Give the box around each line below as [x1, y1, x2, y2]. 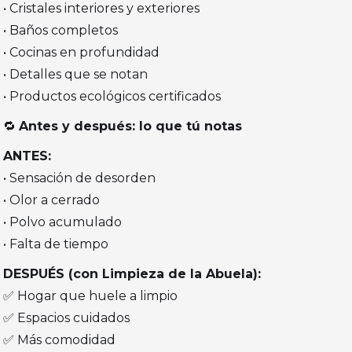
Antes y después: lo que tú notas [19, 119, 243, 134]
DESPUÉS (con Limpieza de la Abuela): [3, 266, 262, 282]
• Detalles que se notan [3, 67, 148, 82]
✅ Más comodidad [3, 332, 116, 348]
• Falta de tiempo [3, 236, 109, 252]
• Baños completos [3, 23, 119, 38]
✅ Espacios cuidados [3, 310, 130, 326]
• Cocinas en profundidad [3, 45, 160, 60]
